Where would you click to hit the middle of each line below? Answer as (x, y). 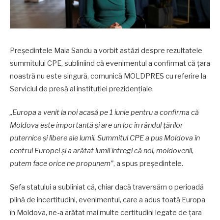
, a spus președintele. (148, 164)
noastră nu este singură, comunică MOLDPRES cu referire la (108, 76)
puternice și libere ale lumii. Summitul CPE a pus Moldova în (105, 138)
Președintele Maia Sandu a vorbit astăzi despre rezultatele (106, 51)
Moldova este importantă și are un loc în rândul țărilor (96, 125)
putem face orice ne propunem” (62, 164)
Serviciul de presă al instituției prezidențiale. (82, 89)
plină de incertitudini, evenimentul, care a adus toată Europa (108, 200)
